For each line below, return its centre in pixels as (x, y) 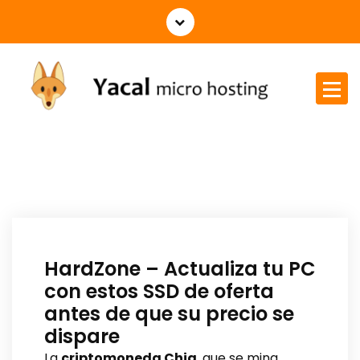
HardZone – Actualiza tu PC (180, 268)
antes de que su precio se (169, 313)
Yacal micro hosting (61, 124)
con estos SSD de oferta (159, 291)
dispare (82, 336)
